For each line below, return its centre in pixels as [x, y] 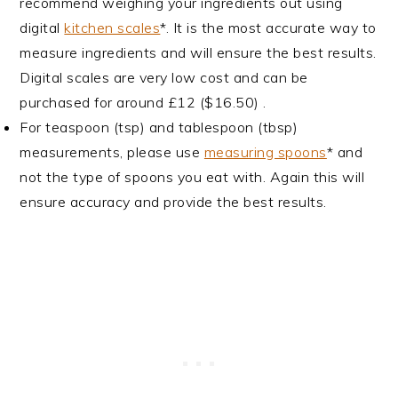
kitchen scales [112, 28]
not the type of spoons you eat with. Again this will [192, 177]
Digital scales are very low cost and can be [164, 78]
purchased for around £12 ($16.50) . [143, 103]
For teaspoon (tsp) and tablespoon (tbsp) [159, 127]
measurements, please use [112, 152]
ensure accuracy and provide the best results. [173, 202]
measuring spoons [265, 152]
